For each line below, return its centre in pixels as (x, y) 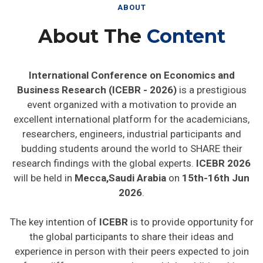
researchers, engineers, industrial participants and (131, 129)
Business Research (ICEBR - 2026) (97, 85)
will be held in (43, 173)
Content (186, 31)
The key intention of (54, 217)
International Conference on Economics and (131, 70)
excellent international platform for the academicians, (131, 114)
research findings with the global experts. (104, 159)
